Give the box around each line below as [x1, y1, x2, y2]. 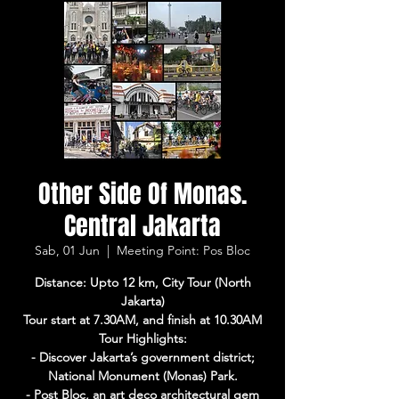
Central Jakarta [64, 208, 221, 244]
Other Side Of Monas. [38, 175, 247, 212]
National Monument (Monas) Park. [47, 368, 238, 384]
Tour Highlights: [98, 330, 187, 346]
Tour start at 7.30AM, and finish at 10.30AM [23, 312, 262, 328]
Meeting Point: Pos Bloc [117, 242, 250, 258]
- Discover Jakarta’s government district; [30, 349, 255, 365]
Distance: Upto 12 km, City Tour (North [34, 274, 251, 290]
